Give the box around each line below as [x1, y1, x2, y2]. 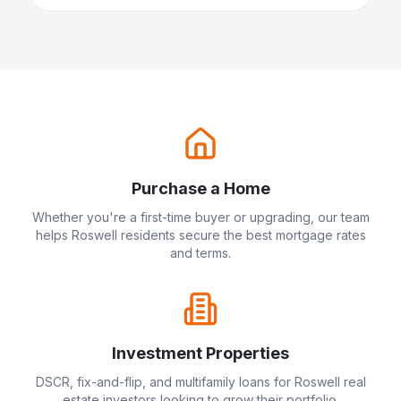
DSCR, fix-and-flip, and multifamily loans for [35, 374, 294, 389]
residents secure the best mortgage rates [116, 227, 366, 243]
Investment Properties [112, 344, 289, 363]
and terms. [170, 245, 231, 260]
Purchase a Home [131, 179, 270, 198]
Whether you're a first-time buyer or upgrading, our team [31, 209, 370, 225]
